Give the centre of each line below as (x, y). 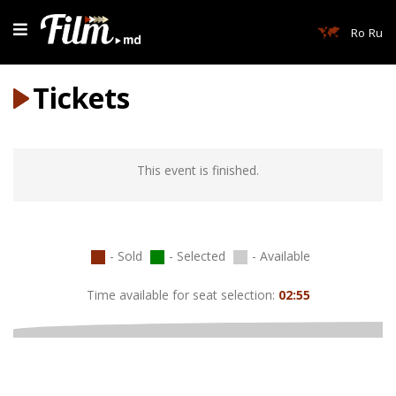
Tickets (81, 98)
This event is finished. (198, 171)
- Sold (127, 256)
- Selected (198, 256)
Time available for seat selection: (180, 295)
